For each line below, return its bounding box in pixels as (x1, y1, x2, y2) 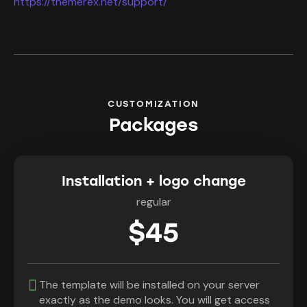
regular (136, 195, 171, 210)
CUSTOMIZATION (107, 98, 200, 109)
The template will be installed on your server (39, 278, 260, 293)
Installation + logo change (61, 173, 246, 190)
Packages (109, 114, 198, 136)
